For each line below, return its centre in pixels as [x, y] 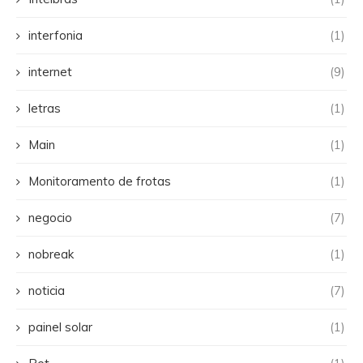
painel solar [60, 327]
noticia [47, 290]
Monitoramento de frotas [100, 181]
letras [45, 108]
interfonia [56, 35]
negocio [50, 217]
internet [50, 71]
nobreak [51, 254]
